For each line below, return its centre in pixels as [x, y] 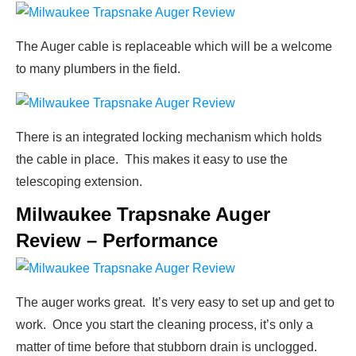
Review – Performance [117, 241]
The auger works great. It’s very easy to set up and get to [175, 303]
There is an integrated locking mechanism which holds [169, 137]
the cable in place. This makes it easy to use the [152, 160]
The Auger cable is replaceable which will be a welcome [174, 47]
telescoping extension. [79, 182]
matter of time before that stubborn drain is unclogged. [166, 347]
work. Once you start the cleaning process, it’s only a [164, 325]
